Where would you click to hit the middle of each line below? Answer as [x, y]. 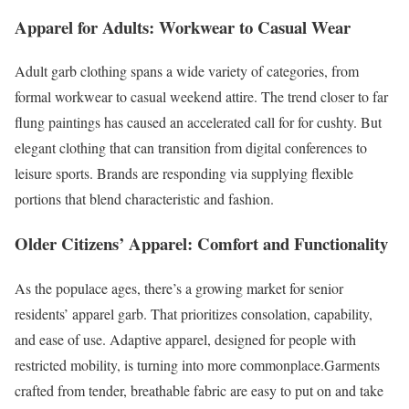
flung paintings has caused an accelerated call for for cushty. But [198, 122]
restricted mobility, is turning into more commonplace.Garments [197, 364]
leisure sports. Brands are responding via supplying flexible [184, 173]
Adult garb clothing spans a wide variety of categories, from [187, 71]
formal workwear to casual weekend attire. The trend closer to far [201, 97]
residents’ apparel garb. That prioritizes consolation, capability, [194, 313]
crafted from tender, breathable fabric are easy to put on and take [199, 390]
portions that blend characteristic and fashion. [144, 199]
